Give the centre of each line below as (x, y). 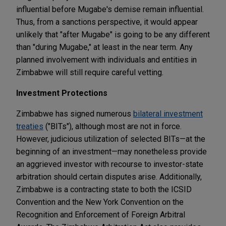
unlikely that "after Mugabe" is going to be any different (113, 34)
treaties (30, 126)
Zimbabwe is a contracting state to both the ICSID (104, 189)
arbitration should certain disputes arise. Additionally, (109, 177)
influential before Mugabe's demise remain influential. (110, 9)
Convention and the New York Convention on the (100, 202)
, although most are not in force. (127, 126)
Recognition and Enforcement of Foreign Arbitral (101, 214)
